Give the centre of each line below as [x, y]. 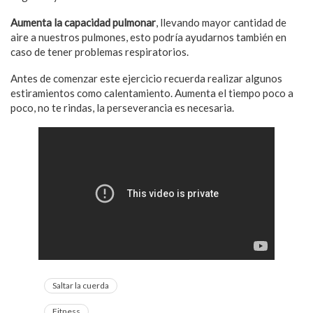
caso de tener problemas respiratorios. [100, 51]
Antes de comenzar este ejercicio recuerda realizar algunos [146, 78]
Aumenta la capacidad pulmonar [83, 22]
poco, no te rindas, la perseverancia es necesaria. [122, 107]
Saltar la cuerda [81, 285]
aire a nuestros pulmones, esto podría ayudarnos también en [148, 37]
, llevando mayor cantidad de [221, 22]
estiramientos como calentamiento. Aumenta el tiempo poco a [152, 93]
